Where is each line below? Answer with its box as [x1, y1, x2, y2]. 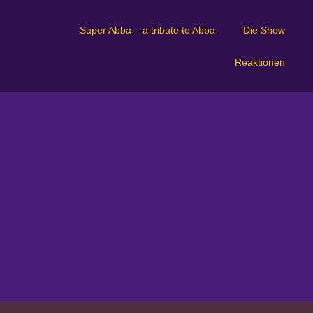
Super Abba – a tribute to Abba [79, 24, 215, 36]
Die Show [242, 24, 285, 36]
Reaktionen [234, 57, 285, 68]
